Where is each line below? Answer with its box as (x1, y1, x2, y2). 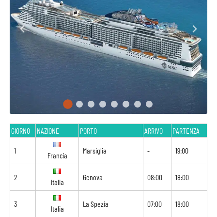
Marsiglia (83, 146, 107, 155)
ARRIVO (144, 126, 163, 135)
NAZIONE (37, 126, 59, 135)
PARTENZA (172, 126, 200, 135)
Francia (47, 151, 67, 160)
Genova (83, 172, 103, 182)
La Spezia (83, 199, 108, 208)
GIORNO (11, 126, 30, 135)
